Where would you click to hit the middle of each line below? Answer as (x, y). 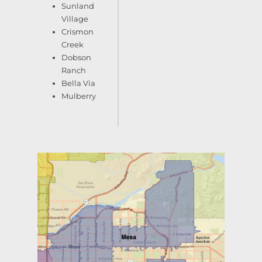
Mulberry (79, 96)
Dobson (76, 57)
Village (75, 18)
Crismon (77, 31)
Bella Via (78, 83)
